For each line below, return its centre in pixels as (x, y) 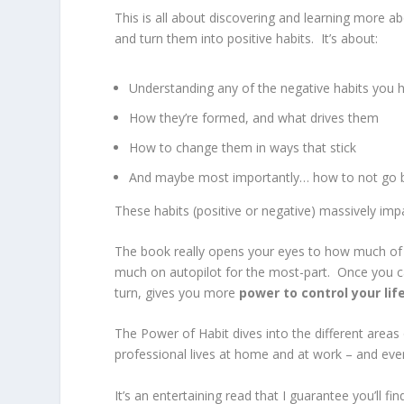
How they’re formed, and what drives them (254, 118)
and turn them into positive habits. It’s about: (247, 39)
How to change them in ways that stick (243, 147)
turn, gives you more (177, 293)
